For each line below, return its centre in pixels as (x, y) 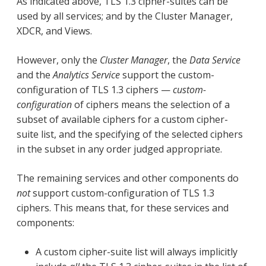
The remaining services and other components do (128, 178)
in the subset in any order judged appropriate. (119, 149)
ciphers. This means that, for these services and (123, 208)
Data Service (215, 60)
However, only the (58, 60)
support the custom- (167, 75)
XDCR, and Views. (54, 31)
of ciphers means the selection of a (151, 104)
